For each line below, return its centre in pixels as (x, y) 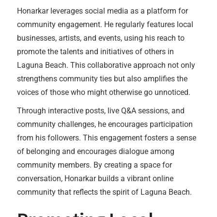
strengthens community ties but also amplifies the (102, 79)
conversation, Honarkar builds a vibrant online (95, 178)
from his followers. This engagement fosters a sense (107, 138)
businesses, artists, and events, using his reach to (101, 38)
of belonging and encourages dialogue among (96, 151)
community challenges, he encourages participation (105, 124)
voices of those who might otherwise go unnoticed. (104, 92)
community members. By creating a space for (94, 165)
